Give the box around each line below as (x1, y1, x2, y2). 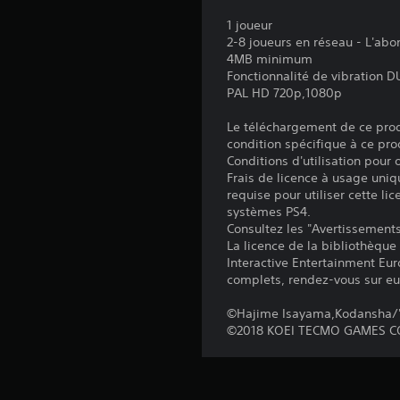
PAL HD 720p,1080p (227, 85, 343, 101)
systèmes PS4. (227, 204, 312, 220)
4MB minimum (227, 51, 313, 67)
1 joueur (227, 17, 273, 33)
